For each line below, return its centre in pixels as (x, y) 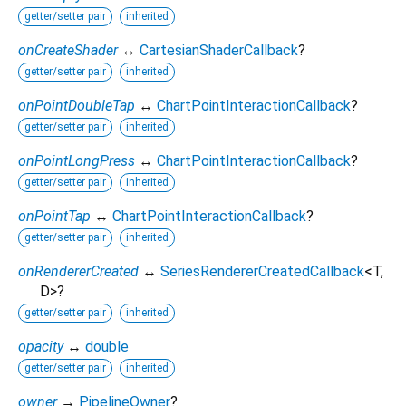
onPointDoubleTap (77, 105)
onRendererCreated (78, 271)
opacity (41, 346)
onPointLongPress (77, 160)
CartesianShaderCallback (219, 50)
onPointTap (54, 216)
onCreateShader (68, 50)
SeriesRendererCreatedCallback (262, 271)
